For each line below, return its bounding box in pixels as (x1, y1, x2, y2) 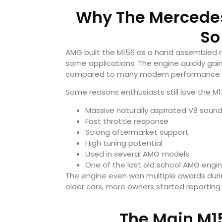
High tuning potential (85, 137, 163, 148)
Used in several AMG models (85, 148, 189, 159)
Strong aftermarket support (85, 126, 189, 137)
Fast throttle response (85, 115, 168, 126)
